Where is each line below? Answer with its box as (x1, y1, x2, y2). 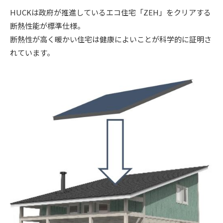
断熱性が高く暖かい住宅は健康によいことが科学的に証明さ (10, 33, 212, 44)
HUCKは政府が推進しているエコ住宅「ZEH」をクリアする (10, 6, 211, 17)
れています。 (10, 47, 54, 58)
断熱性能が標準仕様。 (10, 20, 85, 31)
